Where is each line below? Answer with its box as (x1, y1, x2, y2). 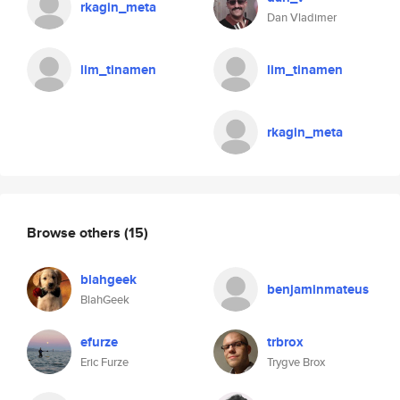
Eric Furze (80, 354, 129, 371)
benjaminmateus (267, 279, 369, 299)
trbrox (267, 332, 304, 352)
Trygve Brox (267, 354, 325, 371)
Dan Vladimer (267, 9, 337, 26)
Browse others (27, 221, 124, 243)
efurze (80, 332, 118, 352)
